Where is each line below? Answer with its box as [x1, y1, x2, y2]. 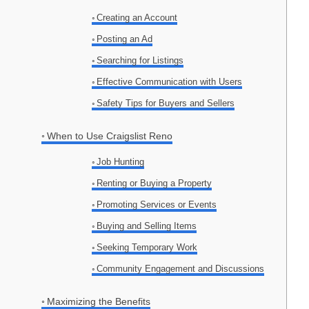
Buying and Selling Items [97, 221, 197, 232]
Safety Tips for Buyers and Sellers [97, 98, 235, 109]
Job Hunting [97, 157, 145, 168]
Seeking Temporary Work [97, 242, 198, 253]
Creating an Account [97, 12, 178, 23]
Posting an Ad [97, 34, 153, 45]
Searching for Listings [97, 55, 184, 66]
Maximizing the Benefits [46, 296, 150, 308]
